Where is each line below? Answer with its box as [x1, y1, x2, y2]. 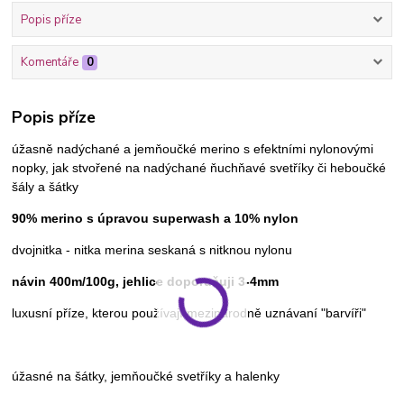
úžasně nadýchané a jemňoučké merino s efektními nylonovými [12, 141, 374, 156]
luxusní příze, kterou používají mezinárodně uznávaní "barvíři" [12, 305, 367, 320]
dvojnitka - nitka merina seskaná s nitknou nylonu [12, 242, 293, 257]
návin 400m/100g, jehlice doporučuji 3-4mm [12, 273, 280, 289]
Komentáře [20, 54, 78, 71]
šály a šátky [12, 179, 79, 194]
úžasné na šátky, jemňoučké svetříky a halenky [12, 368, 280, 383]
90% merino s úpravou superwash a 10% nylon [12, 210, 299, 225]
